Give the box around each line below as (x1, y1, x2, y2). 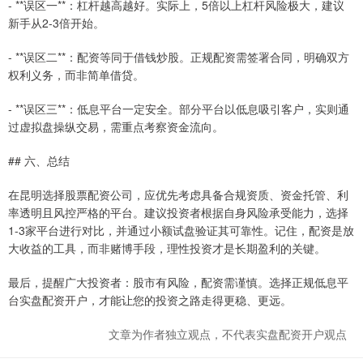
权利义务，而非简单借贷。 (8, 66, 144, 83)
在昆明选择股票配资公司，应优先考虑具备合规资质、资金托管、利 (8, 186, 348, 203)
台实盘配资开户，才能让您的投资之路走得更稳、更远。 (8, 291, 292, 308)
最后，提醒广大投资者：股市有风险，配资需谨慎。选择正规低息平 (8, 273, 348, 290)
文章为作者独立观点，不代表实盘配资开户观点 (109, 325, 347, 342)
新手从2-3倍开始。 (8, 14, 105, 31)
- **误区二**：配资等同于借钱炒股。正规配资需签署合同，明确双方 (8, 48, 349, 65)
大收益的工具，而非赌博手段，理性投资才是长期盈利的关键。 (8, 239, 326, 256)
